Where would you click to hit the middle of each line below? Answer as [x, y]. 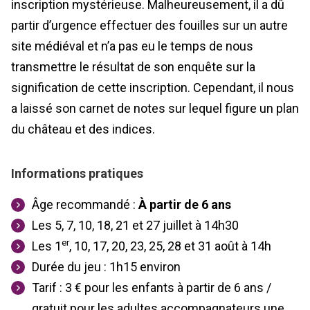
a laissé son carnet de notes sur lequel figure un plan [155, 108]
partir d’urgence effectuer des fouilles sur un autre [149, 25]
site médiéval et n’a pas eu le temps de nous [132, 46]
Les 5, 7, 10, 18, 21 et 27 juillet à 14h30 [135, 225]
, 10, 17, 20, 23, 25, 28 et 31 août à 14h [170, 246]
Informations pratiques [77, 173]
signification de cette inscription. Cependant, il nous [153, 87]
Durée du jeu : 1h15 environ [106, 266]
